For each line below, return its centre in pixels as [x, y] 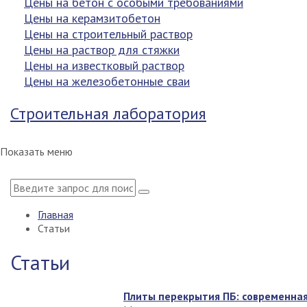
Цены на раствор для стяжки [102, 50]
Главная [56, 214]
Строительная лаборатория [108, 113]
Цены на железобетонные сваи [107, 81]
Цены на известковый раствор [104, 65]
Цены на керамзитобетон [92, 18]
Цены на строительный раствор [108, 34]
